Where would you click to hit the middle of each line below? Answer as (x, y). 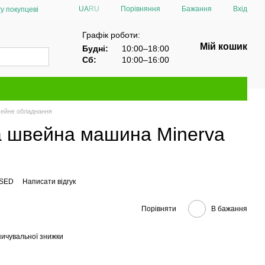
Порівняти (159, 209)
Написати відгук (49, 182)
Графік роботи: (111, 35)
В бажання (229, 209)
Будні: (95, 48)
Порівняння (140, 9)
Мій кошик (224, 46)
